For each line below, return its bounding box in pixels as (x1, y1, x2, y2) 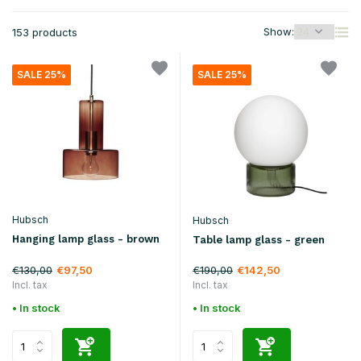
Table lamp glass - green (193, 233, 325, 246)
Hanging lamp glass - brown (12, 232, 160, 245)
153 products (12, 26, 77, 39)
